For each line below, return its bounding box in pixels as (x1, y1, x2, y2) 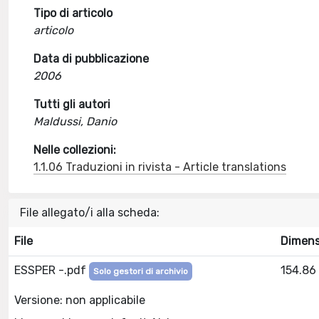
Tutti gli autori (33, 98, 111, 111)
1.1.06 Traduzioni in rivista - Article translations (33, 160, 287, 174)
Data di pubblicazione (33, 52, 150, 66)
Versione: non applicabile (14, 293, 145, 307)
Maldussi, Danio (33, 115, 117, 128)
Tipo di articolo (33, 6, 113, 20)
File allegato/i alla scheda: (20, 206, 159, 219)
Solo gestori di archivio (93, 266, 188, 276)
